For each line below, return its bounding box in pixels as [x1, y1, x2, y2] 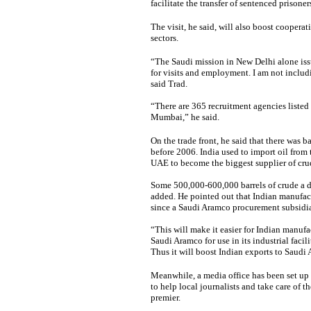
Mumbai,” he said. [150, 112, 219, 122]
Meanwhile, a [150, 270, 201, 280]
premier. [150, 292, 180, 303]
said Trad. [150, 78, 187, 89]
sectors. [150, 33, 178, 43]
